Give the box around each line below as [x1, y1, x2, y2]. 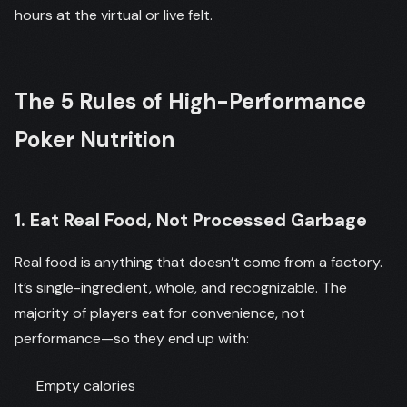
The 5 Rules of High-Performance [15, 87, 366, 115]
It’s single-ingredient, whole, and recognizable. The [15, 278, 347, 297]
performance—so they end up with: [15, 329, 249, 348]
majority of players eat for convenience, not [15, 303, 305, 323]
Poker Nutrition [15, 125, 174, 154]
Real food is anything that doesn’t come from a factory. [15, 253, 382, 272]
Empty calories [36, 376, 135, 395]
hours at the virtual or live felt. [15, 5, 213, 25]
